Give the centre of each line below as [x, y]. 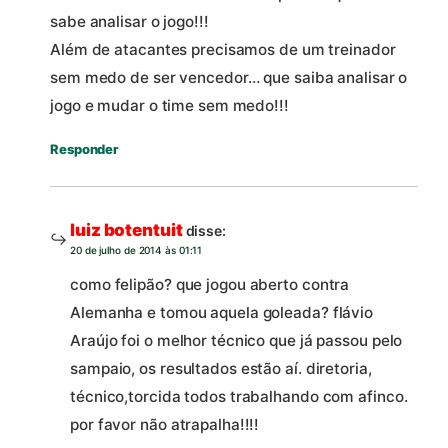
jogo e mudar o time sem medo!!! [169, 106]
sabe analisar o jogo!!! [129, 22]
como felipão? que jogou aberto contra [210, 284]
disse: [205, 231]
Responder [84, 149]
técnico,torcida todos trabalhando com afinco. [239, 396]
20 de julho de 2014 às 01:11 [136, 250]
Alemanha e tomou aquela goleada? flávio [222, 312]
